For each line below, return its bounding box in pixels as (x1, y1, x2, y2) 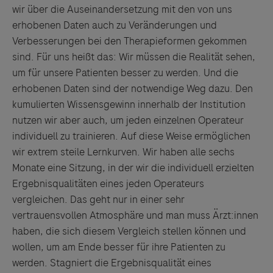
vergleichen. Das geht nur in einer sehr (12, 192, 185, 207)
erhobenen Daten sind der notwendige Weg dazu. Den (12, 81, 253, 96)
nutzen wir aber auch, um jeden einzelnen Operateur (12, 113, 244, 127)
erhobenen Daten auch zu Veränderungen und (12, 18, 217, 32)
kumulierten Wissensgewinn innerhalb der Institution (12, 97, 246, 112)
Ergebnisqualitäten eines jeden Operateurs (12, 176, 204, 191)
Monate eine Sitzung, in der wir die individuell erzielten (12, 160, 254, 175)
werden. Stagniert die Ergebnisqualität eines (12, 255, 211, 270)
